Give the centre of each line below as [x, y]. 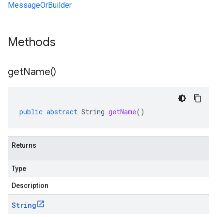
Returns [24, 145]
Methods [33, 42]
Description [30, 186]
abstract [62, 112]
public [31, 112]
